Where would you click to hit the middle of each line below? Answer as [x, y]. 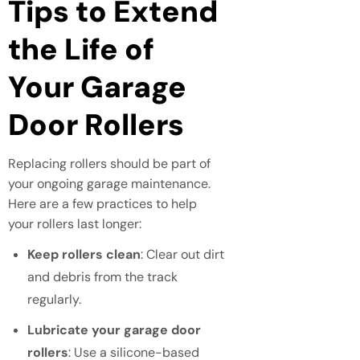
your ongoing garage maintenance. [109, 183]
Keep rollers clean [84, 254]
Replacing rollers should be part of [109, 163]
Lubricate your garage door [114, 329]
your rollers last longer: [75, 223]
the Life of [81, 49]
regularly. [54, 299]
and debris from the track [102, 276]
